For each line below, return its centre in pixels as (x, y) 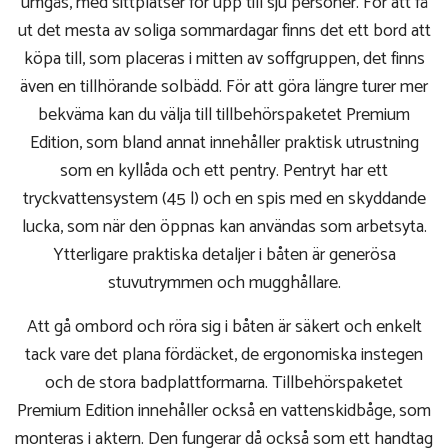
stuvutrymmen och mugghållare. (224, 283)
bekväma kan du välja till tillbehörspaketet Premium (224, 115)
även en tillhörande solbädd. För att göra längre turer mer (224, 87)
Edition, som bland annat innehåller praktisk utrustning (224, 143)
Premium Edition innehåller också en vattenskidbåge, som (224, 411)
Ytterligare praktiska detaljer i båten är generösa (224, 255)
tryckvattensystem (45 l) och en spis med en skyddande (224, 199)
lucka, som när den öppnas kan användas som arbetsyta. (224, 227)
